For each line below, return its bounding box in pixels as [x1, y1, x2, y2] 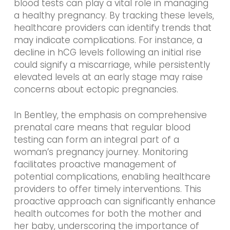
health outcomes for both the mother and [13, 207, 201, 220]
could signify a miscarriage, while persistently [13, 59, 210, 71]
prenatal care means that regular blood [13, 121, 190, 133]
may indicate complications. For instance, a [13, 34, 202, 47]
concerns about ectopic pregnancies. [13, 83, 178, 96]
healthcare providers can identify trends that [13, 22, 212, 34]
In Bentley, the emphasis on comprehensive [13, 108, 207, 121]
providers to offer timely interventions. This [13, 182, 201, 195]
